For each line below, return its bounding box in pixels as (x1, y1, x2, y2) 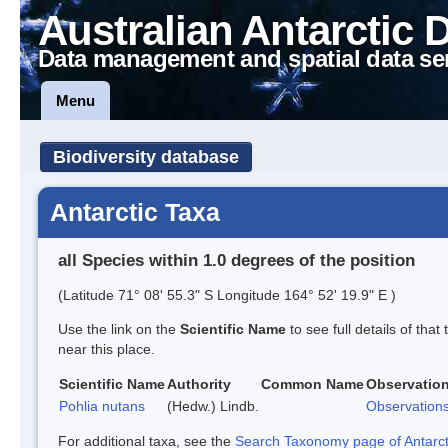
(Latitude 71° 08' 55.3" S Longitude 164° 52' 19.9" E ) (58, 286, 396, 303)
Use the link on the (58, 320, 180, 337)
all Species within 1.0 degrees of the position (58, 250, 415, 270)
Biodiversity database (53, 147, 239, 167)
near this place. (58, 340, 155, 357)
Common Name (261, 375, 364, 392)
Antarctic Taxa (50, 198, 220, 226)
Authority (167, 375, 231, 392)
